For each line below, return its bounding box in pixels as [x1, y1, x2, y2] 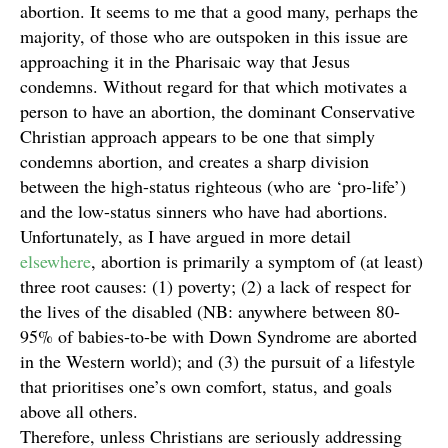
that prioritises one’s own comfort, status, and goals [20, 374, 392, 398]
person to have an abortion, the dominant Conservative [20, 99, 415, 123]
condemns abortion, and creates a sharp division [20, 149, 369, 173]
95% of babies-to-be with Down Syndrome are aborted [20, 324, 417, 348]
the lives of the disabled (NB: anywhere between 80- [20, 299, 400, 323]
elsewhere [20, 249, 91, 273]
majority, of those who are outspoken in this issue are [20, 24, 408, 48]
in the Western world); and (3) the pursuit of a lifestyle [20, 349, 415, 373]
